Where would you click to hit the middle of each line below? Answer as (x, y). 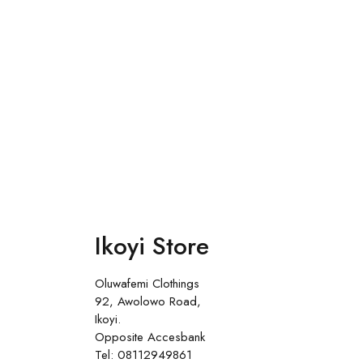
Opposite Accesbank (150, 337)
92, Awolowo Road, (148, 301)
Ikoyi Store (152, 246)
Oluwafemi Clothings (147, 283)
